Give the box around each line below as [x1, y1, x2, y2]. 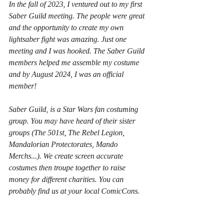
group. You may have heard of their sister [9, 117, 137, 126]
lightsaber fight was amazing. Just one [9, 35, 128, 44]
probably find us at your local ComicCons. [9, 187, 142, 196]
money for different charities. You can [9, 175, 126, 184]
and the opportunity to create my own [9, 23, 126, 32]
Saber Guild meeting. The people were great [9, 12, 146, 20]
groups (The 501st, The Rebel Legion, [9, 128, 127, 137]
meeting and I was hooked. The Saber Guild [9, 47, 146, 55]
